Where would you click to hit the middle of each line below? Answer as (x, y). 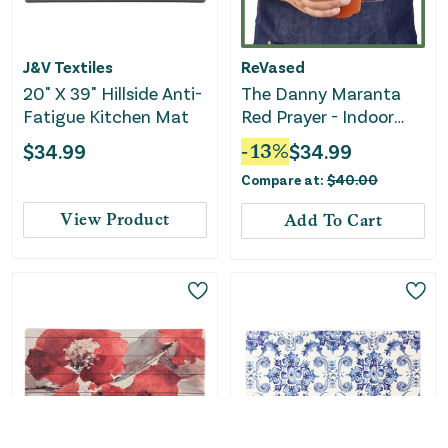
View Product (115, 219)
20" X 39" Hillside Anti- (112, 92)
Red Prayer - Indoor (317, 115)
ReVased (273, 66)
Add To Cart (333, 220)
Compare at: (284, 179)
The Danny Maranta (321, 92)
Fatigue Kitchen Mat (106, 115)
